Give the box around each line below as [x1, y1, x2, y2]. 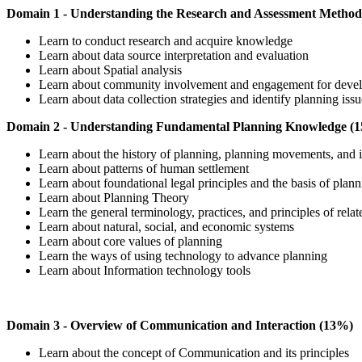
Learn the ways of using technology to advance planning [39, 248, 330, 263]
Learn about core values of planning [39, 234, 222, 248]
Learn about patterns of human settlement [39, 161, 249, 175]
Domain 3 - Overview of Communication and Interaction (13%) [6, 318, 353, 332]
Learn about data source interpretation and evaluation [39, 48, 312, 62]
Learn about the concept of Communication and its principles [39, 345, 349, 360]
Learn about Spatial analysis [39, 62, 185, 77]
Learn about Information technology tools [39, 263, 254, 277]
